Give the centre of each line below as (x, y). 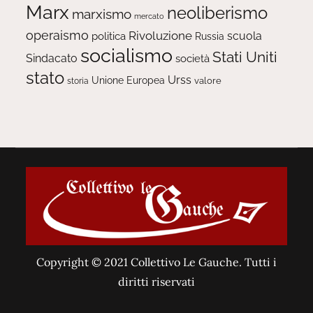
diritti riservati (156, 281)
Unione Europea (129, 80)
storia (78, 81)
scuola (245, 36)
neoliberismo (218, 13)
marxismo (102, 14)
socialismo (127, 55)
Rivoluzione (161, 35)
